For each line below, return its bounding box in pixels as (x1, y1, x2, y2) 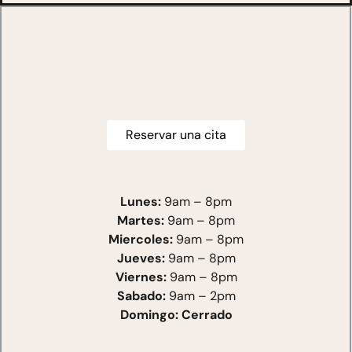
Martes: (117, 212, 164, 229)
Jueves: (116, 250, 165, 267)
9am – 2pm (165, 288, 236, 305)
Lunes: (120, 193, 161, 211)
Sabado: (116, 288, 166, 305)
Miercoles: (108, 231, 173, 248)
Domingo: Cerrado (119, 306, 233, 324)
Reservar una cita (126, 126, 226, 144)
